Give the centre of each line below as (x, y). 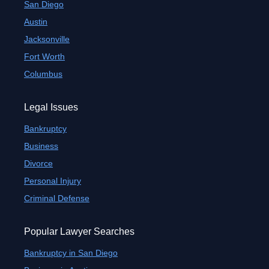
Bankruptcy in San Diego (71, 253)
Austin (36, 22)
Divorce (38, 163)
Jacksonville (47, 39)
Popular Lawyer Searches (79, 231)
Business (41, 146)
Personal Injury (53, 181)
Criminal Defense (57, 198)
